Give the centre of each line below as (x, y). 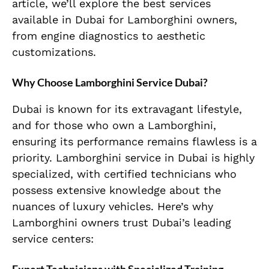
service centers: (53, 239)
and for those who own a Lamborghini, (114, 125)
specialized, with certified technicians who (124, 174)
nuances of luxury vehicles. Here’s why (113, 207)
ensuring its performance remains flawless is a (134, 142)
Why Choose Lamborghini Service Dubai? (110, 83)
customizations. (54, 52)
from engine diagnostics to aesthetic (109, 36)
